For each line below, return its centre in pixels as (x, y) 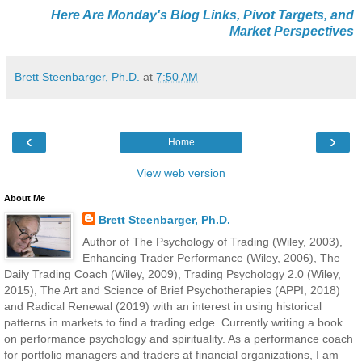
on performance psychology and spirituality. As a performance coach (179, 338)
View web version (181, 173)
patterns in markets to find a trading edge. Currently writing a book (173, 322)
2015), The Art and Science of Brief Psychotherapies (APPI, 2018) (172, 290)
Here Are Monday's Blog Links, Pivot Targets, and (202, 15)
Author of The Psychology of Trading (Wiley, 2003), (212, 241)
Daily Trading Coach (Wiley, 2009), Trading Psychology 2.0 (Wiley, (173, 274)
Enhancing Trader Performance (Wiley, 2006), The (211, 257)
